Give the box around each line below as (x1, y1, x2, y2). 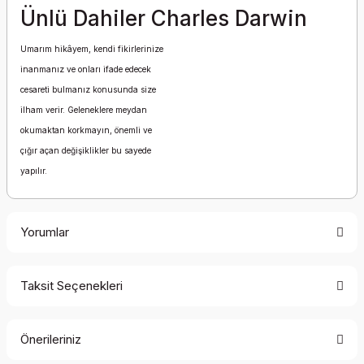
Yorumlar (20, 224, 69, 240)
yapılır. (20, 166, 47, 175)
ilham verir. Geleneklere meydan (20, 105, 147, 115)
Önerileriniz (20, 331, 81, 347)
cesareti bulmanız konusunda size (20, 84, 156, 94)
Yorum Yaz (157, 343, 207, 355)
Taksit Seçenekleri (20, 278, 123, 293)
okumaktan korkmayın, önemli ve (20, 125, 152, 135)
